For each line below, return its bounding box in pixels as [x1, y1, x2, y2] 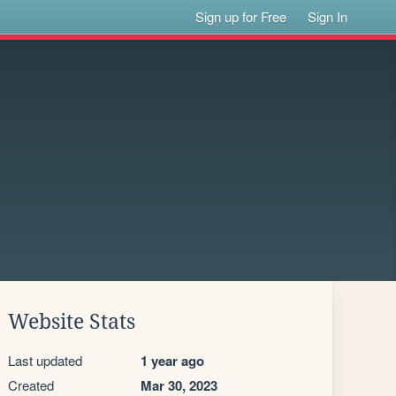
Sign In [308, 7, 348, 26]
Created [8, 376, 54, 394]
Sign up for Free [195, 7, 287, 26]
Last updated [8, 351, 82, 369]
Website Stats [8, 310, 135, 333]
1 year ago [141, 351, 204, 370]
